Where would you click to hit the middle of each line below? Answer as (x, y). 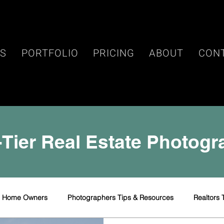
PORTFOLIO (50, 53)
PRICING (113, 53)
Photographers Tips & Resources (120, 197)
